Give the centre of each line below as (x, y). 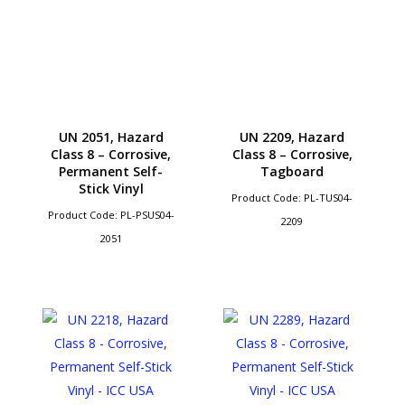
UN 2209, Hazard (292, 137)
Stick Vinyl (111, 188)
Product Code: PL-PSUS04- (111, 214)
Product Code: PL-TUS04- (292, 197)
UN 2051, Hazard (111, 137)
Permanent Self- (111, 171)
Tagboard (292, 171)
